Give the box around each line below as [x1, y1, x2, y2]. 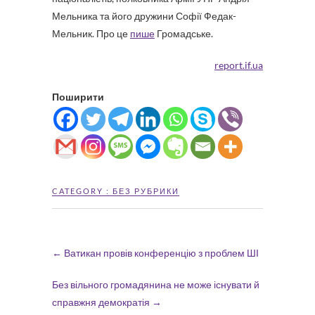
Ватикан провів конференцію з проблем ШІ [62, 247, 259, 259]
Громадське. [155, 27, 213, 39]
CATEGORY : [52, 186, 112, 195]
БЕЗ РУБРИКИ [112, 186, 179, 195]
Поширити [52, 91, 104, 103]
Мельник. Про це [52, 27, 130, 39]
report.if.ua [214, 59, 263, 71]
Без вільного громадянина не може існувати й [52, 278, 259, 290]
